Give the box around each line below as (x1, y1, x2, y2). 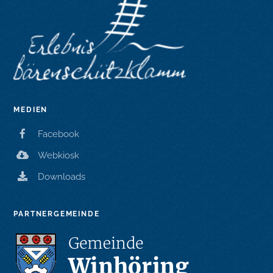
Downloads (38, 171, 86, 183)
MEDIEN (13, 105, 48, 115)
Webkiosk (38, 150, 80, 161)
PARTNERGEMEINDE (13, 210, 100, 219)
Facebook (38, 129, 80, 140)
